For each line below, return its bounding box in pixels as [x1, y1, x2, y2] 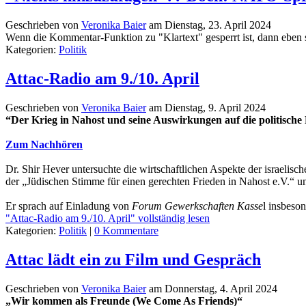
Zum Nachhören [5, 139, 83, 150]
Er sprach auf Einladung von [5, 200, 132, 212]
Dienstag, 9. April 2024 [165, 102, 266, 113]
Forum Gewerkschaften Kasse [132, 200, 263, 212]
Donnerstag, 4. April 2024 [165, 282, 277, 294]
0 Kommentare [94, 225, 158, 236]
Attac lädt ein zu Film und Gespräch [5, 250, 261, 268]
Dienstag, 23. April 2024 [165, 19, 271, 31]
